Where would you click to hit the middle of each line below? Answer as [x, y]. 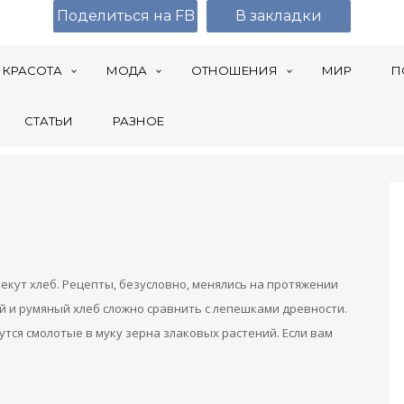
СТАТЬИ [49, 121]
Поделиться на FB [125, 16]
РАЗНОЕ [138, 121]
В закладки [279, 16]
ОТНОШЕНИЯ [234, 70]
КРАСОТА [32, 70]
